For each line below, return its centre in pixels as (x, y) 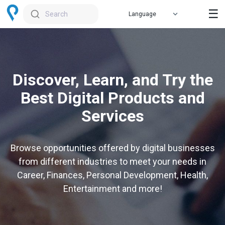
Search (56, 14)
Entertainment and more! (113, 189)
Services (113, 116)
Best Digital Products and (113, 98)
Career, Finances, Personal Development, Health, (113, 175)
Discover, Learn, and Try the (113, 80)
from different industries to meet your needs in (113, 161)
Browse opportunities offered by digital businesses (113, 148)
